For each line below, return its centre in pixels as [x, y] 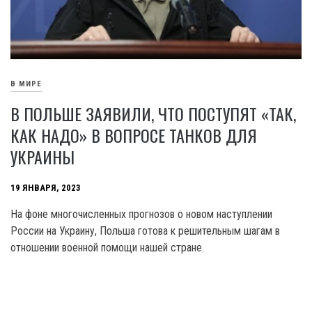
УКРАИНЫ [42, 157]
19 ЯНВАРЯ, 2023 [46, 188]
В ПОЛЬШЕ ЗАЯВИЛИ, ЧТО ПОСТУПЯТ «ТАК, [153, 114]
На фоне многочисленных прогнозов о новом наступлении [141, 214]
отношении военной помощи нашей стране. [107, 248]
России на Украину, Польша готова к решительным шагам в [145, 231]
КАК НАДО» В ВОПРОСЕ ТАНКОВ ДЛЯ [134, 135]
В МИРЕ [26, 84]
